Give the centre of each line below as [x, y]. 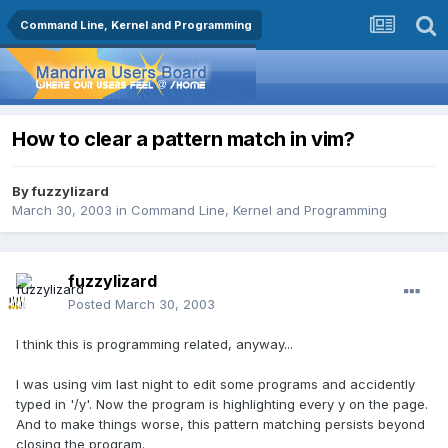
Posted [91, 304]
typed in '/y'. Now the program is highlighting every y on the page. [222, 404]
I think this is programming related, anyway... [154, 344]
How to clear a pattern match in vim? [183, 139]
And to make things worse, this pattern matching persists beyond [220, 424]
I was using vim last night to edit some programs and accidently [215, 384]
